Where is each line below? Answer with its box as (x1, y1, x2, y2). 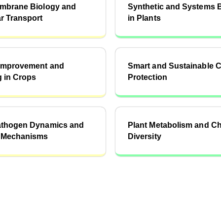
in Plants (128, 14, 161, 22)
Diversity (128, 132, 161, 141)
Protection (128, 73, 167, 81)
